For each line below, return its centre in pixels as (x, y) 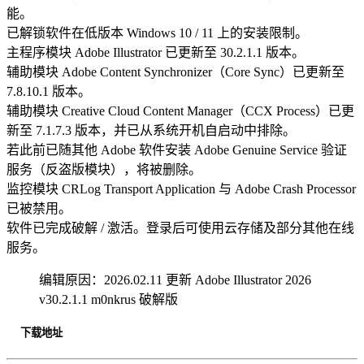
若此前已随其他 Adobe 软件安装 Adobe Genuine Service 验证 (177, 149)
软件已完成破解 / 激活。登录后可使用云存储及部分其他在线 (180, 227)
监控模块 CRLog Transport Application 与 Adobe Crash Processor (181, 188)
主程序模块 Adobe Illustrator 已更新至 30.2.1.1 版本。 (156, 52)
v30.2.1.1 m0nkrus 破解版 (108, 299)
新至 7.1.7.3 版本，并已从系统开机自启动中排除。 (151, 130)
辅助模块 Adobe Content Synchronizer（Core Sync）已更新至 (175, 71)
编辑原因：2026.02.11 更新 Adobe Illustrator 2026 (175, 279)
